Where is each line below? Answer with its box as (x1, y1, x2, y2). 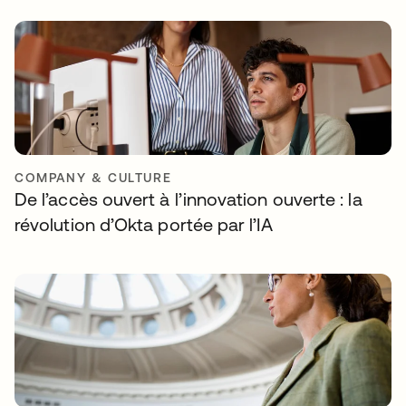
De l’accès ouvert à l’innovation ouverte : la (14, 188, 362, 209)
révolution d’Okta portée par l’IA (14, 214, 273, 235)
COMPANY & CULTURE (14, 170, 172, 185)
